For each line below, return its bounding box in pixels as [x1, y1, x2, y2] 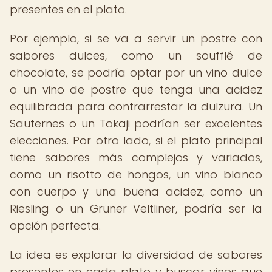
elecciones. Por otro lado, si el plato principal [10, 133, 262, 148]
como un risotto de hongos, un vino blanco [10, 167, 262, 182]
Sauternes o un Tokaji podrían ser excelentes [10, 116, 262, 131]
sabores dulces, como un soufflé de [10, 48, 262, 63]
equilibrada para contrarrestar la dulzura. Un [10, 99, 262, 114]
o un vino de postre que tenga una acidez [10, 82, 262, 97]
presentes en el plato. [10, 2, 127, 17]
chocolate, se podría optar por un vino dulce [10, 65, 262, 80]
